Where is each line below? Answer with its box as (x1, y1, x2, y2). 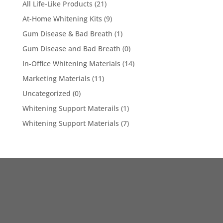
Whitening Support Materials (22, 118, 119, 128)
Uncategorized (22, 88, 71, 98)
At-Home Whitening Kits (22, 13, 102, 23)
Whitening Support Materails (22, 103, 119, 113)
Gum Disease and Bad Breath (22, 43, 120, 53)
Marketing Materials (22, 73, 90, 83)
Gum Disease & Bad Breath (22, 28, 112, 38)
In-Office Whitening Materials (22, 58, 120, 68)
